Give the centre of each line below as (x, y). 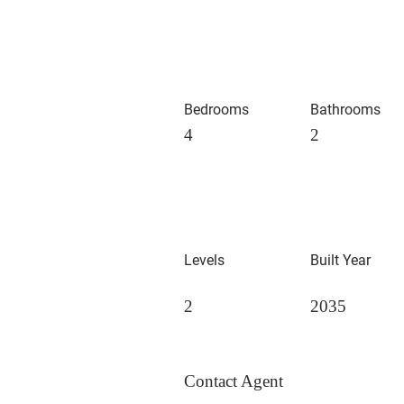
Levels (204, 260)
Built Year (340, 260)
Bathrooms (345, 110)
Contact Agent (234, 381)
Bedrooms (216, 110)
